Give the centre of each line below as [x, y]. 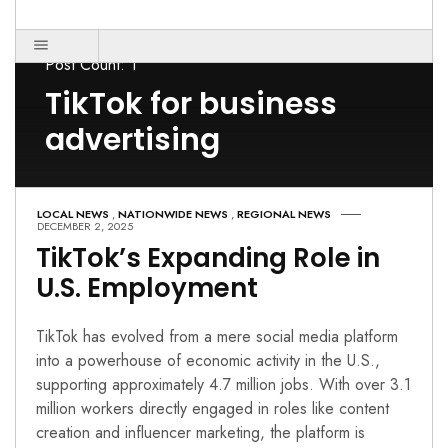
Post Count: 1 [91, 64]
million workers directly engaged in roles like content [212, 408]
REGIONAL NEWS [284, 214]
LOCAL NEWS [73, 214]
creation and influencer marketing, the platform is [200, 432]
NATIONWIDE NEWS [173, 214]
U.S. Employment [147, 288]
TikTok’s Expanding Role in [208, 258]
